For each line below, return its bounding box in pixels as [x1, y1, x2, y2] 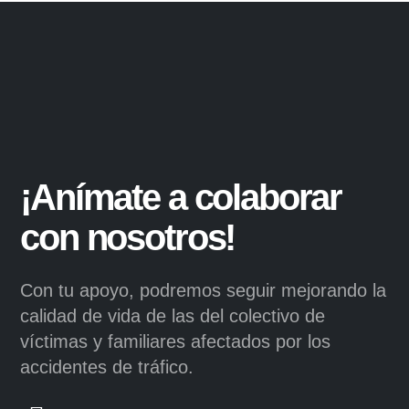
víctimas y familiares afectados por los [20, 331, 331, 352]
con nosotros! [20, 216, 236, 257]
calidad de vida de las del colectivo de [20, 306, 326, 327]
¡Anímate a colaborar [20, 176, 342, 217]
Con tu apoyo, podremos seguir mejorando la [20, 280, 387, 301]
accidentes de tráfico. [20, 357, 194, 378]
